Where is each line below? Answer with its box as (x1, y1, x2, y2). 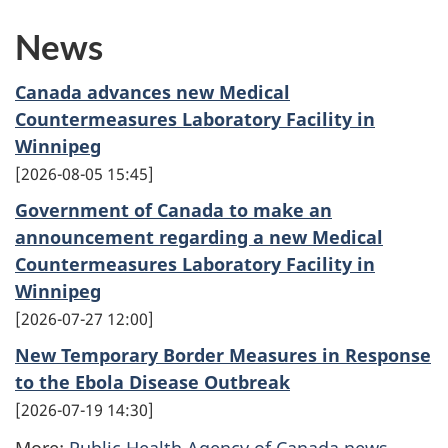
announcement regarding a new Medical (15, 225, 383, 249)
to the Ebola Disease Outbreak (15, 370, 290, 394)
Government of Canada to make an (15, 198, 332, 222)
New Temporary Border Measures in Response (15, 343, 431, 367)
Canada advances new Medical (15, 80, 290, 104)
